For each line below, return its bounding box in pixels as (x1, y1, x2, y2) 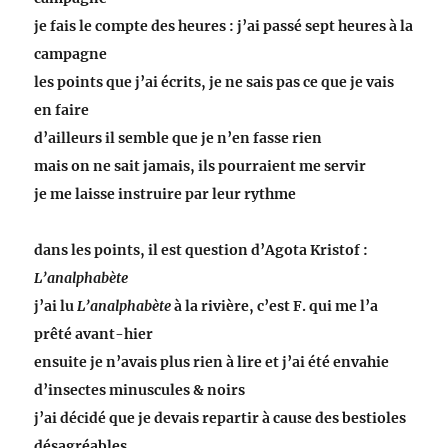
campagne (34, 45, 108, 64)
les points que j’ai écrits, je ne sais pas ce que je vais (34, 73, 395, 92)
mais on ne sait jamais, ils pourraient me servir (34, 157, 367, 176)
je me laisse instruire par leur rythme (34, 185, 297, 204)
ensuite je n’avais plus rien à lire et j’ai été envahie (34, 353, 390, 372)
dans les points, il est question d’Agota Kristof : (34, 241, 369, 260)
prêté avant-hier (34, 325, 154, 344)
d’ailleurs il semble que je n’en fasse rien (34, 129, 323, 148)
